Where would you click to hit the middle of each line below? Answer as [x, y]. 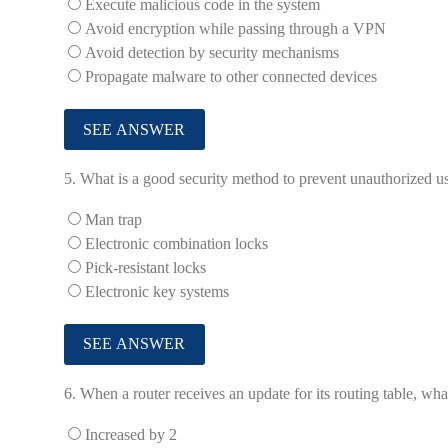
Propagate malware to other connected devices [231, 77]
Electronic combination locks [176, 243]
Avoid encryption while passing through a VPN [235, 29]
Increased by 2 [131, 434]
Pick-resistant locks [145, 267]
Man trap [113, 219]
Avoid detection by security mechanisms [212, 53]
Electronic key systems [157, 291]
